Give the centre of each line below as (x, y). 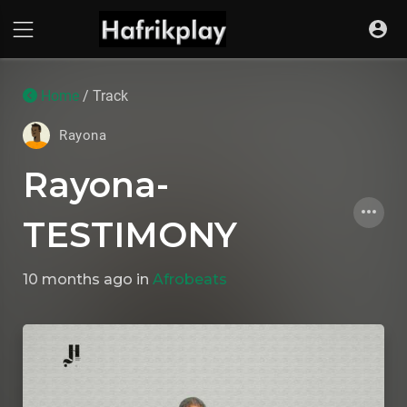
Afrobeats (190, 279)
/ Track (104, 96)
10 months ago (78, 279)
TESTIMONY (130, 235)
